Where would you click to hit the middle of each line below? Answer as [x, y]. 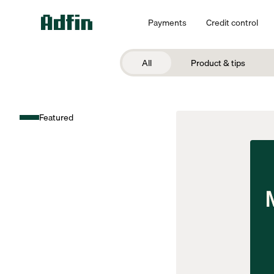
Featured [56, 117]
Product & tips [218, 63]
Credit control [232, 22]
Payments [167, 22]
